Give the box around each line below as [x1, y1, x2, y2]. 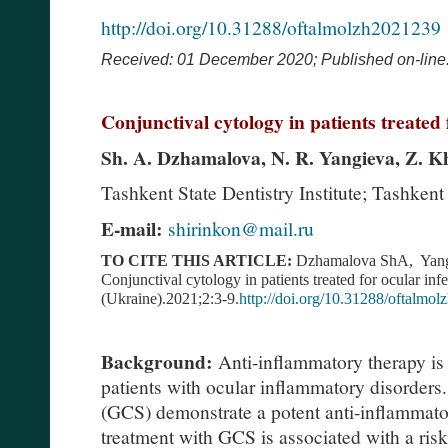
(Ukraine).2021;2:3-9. [101, 289, 239, 307]
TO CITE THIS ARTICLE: [101, 251, 292, 269]
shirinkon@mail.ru [168, 214, 314, 241]
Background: [101, 346, 212, 376]
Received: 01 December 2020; [101, 50, 321, 68]
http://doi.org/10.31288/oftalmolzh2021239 [101, 14, 441, 41]
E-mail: [101, 213, 162, 243]
